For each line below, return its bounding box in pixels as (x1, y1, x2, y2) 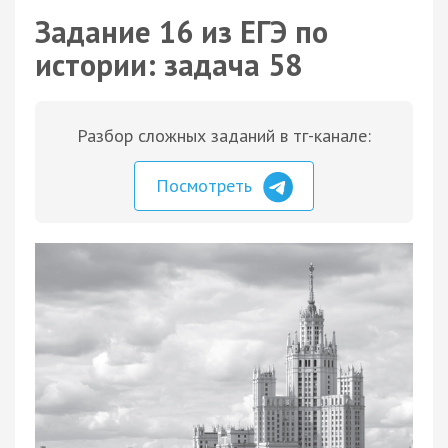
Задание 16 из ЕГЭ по (35, 12, 328, 51)
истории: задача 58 (35, 45, 302, 84)
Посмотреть (156, 174, 257, 197)
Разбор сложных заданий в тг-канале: (77, 124, 371, 147)
